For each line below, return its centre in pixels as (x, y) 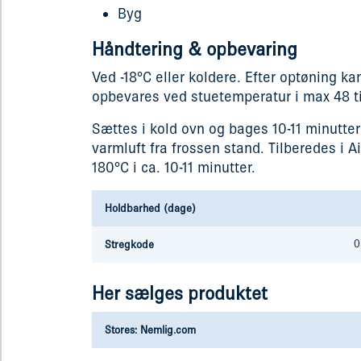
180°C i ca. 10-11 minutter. (174, 167)
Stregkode (129, 245)
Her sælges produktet (180, 293)
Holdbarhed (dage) (150, 208)
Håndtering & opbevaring (195, 49)
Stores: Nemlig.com (150, 330)
